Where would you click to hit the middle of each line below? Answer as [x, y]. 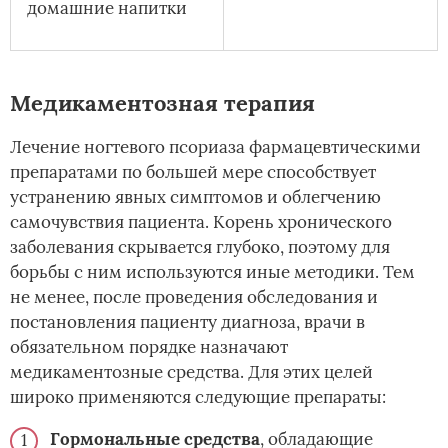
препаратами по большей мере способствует [193, 172]
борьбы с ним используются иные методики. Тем [212, 272]
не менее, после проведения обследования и [194, 297]
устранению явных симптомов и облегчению [195, 197]
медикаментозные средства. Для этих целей [191, 372]
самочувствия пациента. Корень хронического [201, 222]
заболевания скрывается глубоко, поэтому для [200, 247]
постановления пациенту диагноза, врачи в [187, 322]
